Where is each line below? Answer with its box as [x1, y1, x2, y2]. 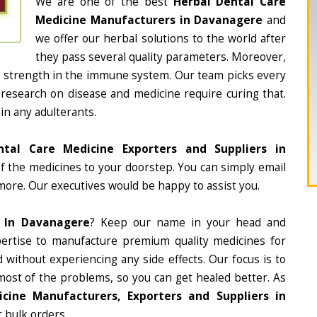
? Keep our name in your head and [89, 215, 287, 230]
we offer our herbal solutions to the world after [35, 31, 286, 46]
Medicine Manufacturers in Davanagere [35, 13, 263, 28]
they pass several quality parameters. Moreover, [35, 50, 286, 64]
